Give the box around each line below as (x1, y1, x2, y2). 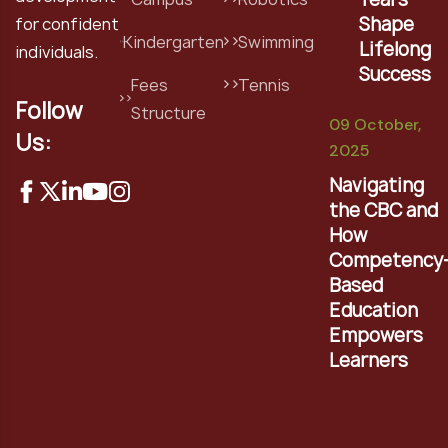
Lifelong (359, 37, 432, 63)
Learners (328, 347, 408, 373)
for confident (15, 12, 119, 35)
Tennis (238, 73, 290, 96)
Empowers (328, 322, 423, 348)
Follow (15, 95, 83, 126)
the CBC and (328, 197, 438, 223)
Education (328, 297, 418, 323)
